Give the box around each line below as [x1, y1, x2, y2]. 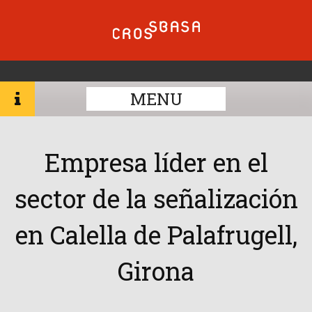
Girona [118, 254, 194, 288]
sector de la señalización [14, 182, 298, 215]
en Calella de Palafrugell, [15, 218, 297, 251]
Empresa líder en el [44, 146, 268, 179]
